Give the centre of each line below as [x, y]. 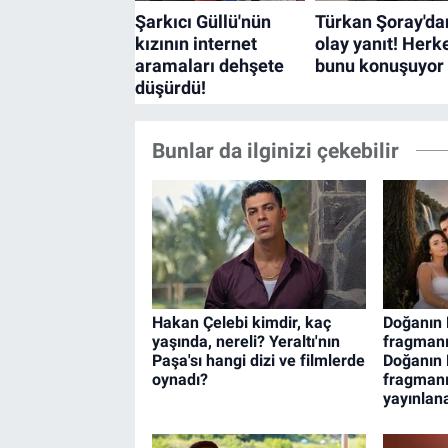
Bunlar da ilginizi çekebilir [275, 151]
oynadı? [179, 380]
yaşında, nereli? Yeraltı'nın [245, 342]
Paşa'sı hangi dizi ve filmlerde [258, 361]
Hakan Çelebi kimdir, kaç [241, 323]
